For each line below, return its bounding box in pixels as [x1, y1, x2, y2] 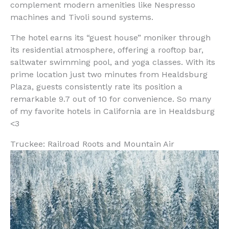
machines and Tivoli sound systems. [10, 12, 153, 22]
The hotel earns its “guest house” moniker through [10, 33, 211, 43]
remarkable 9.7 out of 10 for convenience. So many [10, 94, 211, 104]
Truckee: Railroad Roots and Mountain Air [10, 139, 174, 149]
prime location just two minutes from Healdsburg [10, 70, 208, 80]
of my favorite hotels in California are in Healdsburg [10, 106, 215, 117]
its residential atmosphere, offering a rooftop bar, [10, 45, 203, 55]
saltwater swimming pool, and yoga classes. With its [10, 57, 215, 67]
